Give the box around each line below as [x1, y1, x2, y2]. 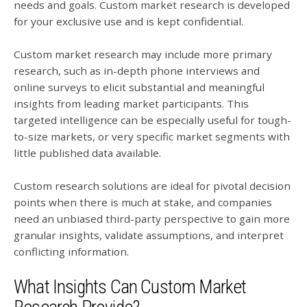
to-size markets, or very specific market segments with [14, 129, 290, 143]
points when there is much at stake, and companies [14, 195, 272, 210]
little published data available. [14, 145, 161, 160]
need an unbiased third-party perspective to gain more [14, 212, 290, 226]
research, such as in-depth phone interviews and [14, 63, 260, 77]
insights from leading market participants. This [14, 96, 249, 110]
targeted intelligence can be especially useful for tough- [14, 112, 291, 127]
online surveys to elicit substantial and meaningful [14, 79, 265, 94]
